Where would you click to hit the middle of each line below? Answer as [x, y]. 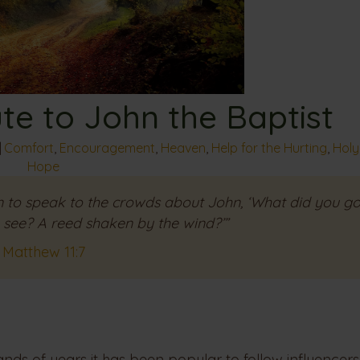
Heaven [183, 148]
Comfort [29, 148]
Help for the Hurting [269, 148]
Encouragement [107, 148]
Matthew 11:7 [43, 252]
